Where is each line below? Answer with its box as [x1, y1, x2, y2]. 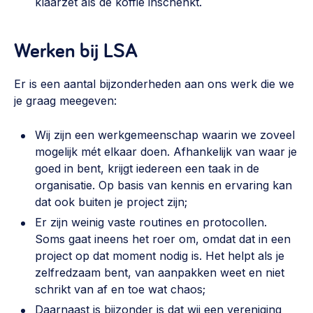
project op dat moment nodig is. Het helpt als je [35, 249, 284, 263]
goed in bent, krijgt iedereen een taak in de [35, 161, 259, 175]
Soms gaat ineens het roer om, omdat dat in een [35, 232, 291, 246]
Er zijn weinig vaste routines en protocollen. [35, 215, 267, 229]
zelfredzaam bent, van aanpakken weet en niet [35, 265, 284, 279]
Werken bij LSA [14, 36, 138, 63]
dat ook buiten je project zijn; [35, 195, 187, 209]
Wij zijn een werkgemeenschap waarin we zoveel [35, 128, 295, 142]
